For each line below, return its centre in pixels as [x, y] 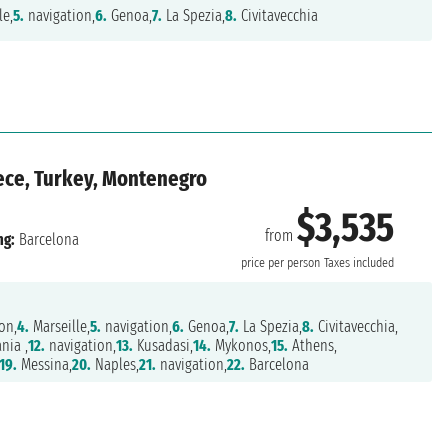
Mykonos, [240, 346]
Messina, [44, 365]
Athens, [312, 346]
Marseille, [59, 327]
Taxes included [358, 262]
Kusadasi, [162, 346]
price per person [280, 262]
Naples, [114, 365]
